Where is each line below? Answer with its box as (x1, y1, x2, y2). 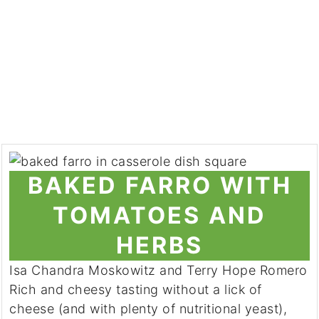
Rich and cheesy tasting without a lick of (9, 282, 262, 297)
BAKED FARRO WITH (27, 172, 292, 199)
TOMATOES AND (53, 202, 266, 229)
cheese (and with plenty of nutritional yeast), (9, 301, 288, 316)
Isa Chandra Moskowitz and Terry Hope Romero (9, 263, 308, 278)
